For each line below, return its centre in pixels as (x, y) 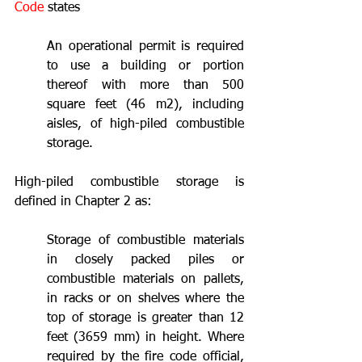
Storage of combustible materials (145, 240)
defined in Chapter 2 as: (83, 202)
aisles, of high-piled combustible (145, 124)
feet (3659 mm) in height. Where (145, 337)
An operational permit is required (145, 46)
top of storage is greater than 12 (145, 318)
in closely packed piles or (145, 260)
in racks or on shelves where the (145, 299)
